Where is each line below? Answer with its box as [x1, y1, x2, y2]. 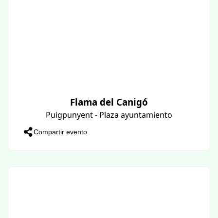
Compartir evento [34, 127, 87, 136]
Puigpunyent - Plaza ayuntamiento [46, 109, 172, 120]
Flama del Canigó [70, 95, 148, 108]
